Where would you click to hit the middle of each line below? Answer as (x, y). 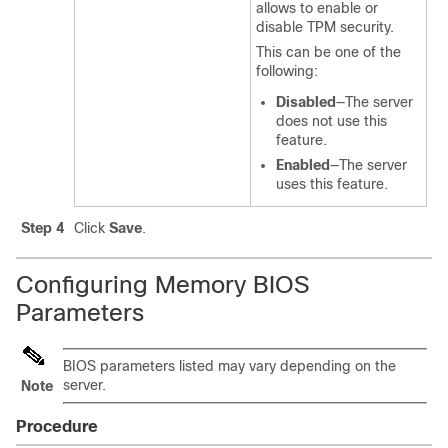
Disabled (306, 102)
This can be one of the (328, 52)
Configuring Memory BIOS (163, 284)
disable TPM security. (325, 27)
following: (287, 71)
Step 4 (42, 228)
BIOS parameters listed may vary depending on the (229, 366)
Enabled (303, 165)
